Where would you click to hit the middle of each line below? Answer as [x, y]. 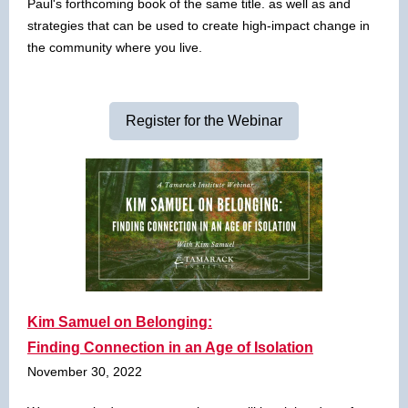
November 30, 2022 [85, 372]
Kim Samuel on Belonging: [120, 322]
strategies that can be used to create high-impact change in [199, 25]
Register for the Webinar [204, 121]
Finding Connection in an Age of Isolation [170, 347]
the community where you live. [115, 47]
